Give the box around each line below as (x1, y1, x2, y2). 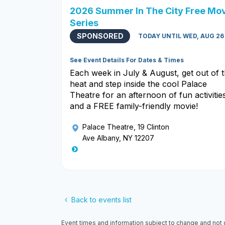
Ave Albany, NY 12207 (82, 134, 154, 143)
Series (70, 18, 98, 29)
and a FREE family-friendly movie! (70, 101, 198, 111)
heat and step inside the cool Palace (70, 79, 207, 89)
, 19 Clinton (134, 123, 169, 132)
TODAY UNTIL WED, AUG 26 (138, 32, 224, 40)
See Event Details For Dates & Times (70, 56, 184, 64)
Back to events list (71, 195, 132, 204)
